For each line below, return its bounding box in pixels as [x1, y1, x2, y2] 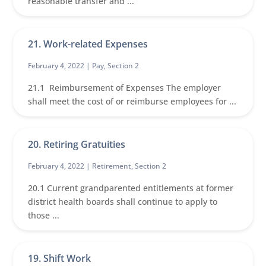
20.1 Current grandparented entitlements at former [28, 182, 234, 194]
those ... [28, 210, 60, 221]
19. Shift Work [28, 252, 91, 265]
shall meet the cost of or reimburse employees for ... [28, 96, 237, 107]
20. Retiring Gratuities [28, 138, 126, 151]
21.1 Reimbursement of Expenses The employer [28, 82, 221, 93]
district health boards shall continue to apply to [28, 196, 218, 207]
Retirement [92, 161, 132, 171]
